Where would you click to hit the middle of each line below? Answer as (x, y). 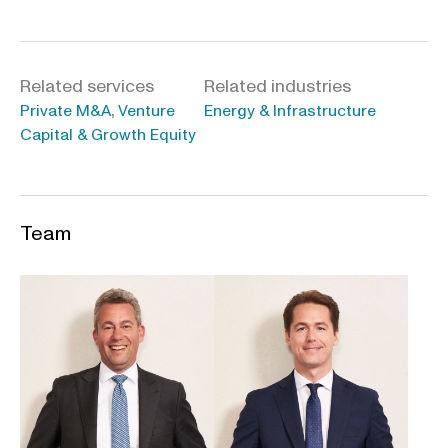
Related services (87, 87)
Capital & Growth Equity (108, 135)
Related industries (277, 87)
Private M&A (65, 111)
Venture (146, 111)
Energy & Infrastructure (290, 111)
